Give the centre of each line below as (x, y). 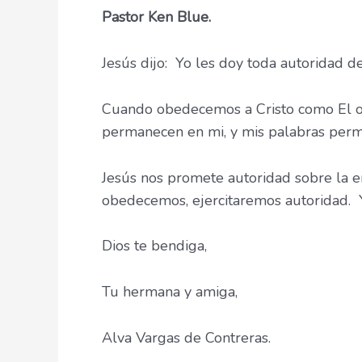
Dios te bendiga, (154, 246)
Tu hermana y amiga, (170, 292)
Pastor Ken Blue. (156, 17)
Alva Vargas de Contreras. (186, 337)
